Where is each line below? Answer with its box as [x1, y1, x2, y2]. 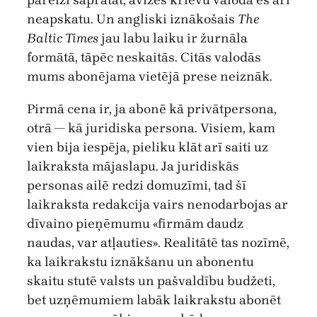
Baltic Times [27, 30, 98, 47]
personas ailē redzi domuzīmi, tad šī [27, 177, 246, 193]
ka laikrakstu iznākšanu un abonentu [27, 253, 254, 270]
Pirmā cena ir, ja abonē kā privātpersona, [27, 100, 277, 117]
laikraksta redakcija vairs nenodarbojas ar [27, 196, 288, 212]
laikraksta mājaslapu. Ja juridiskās [27, 158, 239, 174]
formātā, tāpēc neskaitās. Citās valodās [27, 50, 261, 66]
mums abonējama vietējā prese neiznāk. [27, 69, 272, 85]
